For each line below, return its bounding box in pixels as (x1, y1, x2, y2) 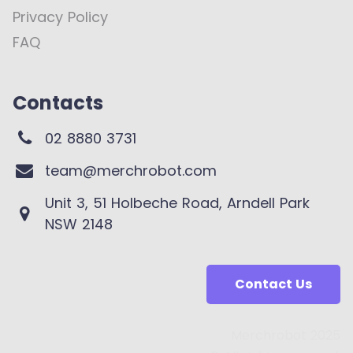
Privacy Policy (13, 7, 108, 28)
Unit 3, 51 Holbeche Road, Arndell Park (44, 193, 310, 214)
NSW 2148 (44, 214, 113, 235)
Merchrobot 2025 (231, 326, 340, 345)
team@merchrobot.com (44, 161, 217, 181)
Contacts (13, 90, 103, 117)
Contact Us (234, 275, 312, 294)
